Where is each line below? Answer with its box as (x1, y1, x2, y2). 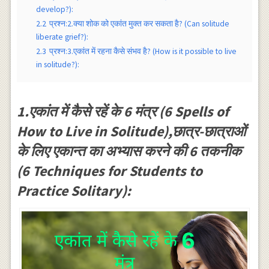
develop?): (35, 4, 73, 14)
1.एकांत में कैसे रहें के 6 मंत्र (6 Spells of (16, 102, 229, 121)
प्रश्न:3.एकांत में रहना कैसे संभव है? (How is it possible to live (49, 46, 237, 56)
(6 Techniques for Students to (16, 162, 202, 180)
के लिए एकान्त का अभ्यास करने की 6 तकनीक (16, 142, 241, 160)
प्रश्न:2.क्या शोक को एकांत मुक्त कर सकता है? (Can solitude (49, 19, 229, 29)
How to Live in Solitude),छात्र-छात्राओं (16, 122, 246, 141)
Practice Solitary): (16, 181, 131, 200)
